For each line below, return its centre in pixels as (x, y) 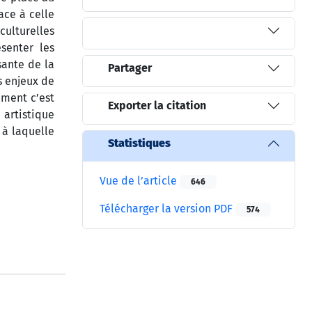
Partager (130, 68)
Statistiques (139, 143)
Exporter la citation (157, 106)
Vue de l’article (140, 180)
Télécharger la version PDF (167, 208)
